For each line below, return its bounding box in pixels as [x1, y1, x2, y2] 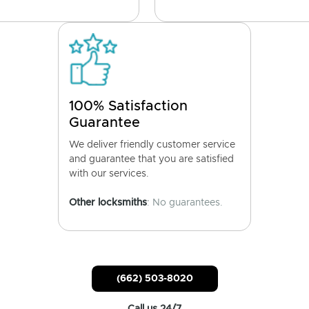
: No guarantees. [147, 198, 223, 208]
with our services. [69, 169, 149, 179]
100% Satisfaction [69, 99, 188, 113]
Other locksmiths [69, 198, 147, 208]
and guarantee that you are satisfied [69, 154, 234, 164]
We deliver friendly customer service [69, 140, 235, 150]
